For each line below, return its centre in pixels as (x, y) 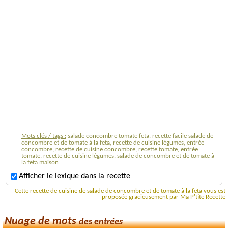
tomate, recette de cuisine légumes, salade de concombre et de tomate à (118, 156)
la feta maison (40, 162)
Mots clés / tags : (44, 136)
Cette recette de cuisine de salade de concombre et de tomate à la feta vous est (120, 191)
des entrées (101, 222)
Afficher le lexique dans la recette (75, 176)
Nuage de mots (42, 221)
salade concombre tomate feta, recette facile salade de (140, 136)
